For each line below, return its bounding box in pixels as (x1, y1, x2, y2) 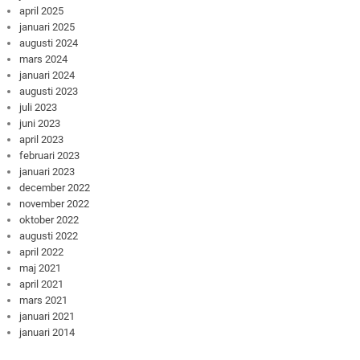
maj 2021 (19, 261, 62, 274)
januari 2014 (19, 325, 76, 338)
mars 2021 (19, 293, 68, 306)
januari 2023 (19, 165, 76, 178)
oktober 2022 (19, 213, 80, 226)
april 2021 (19, 277, 64, 290)
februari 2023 (19, 149, 80, 162)
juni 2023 (19, 117, 61, 129)
